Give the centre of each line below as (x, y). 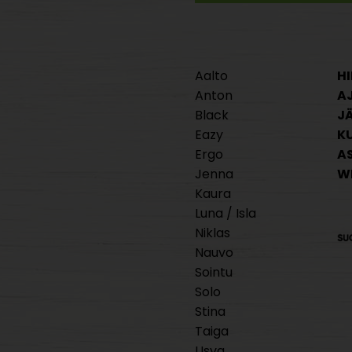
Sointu (214, 273)
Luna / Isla (225, 214)
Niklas (213, 233)
